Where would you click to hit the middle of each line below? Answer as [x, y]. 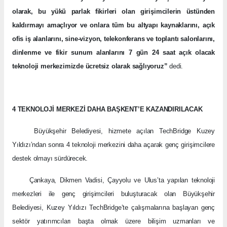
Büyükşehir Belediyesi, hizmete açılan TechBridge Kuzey [124, 131]
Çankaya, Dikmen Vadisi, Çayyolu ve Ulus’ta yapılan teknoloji [113, 180]
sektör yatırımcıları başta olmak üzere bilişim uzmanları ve [113, 221]
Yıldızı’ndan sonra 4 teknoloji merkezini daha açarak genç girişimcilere [113, 144]
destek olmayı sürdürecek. [50, 158]
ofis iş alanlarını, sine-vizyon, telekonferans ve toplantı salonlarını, [113, 39]
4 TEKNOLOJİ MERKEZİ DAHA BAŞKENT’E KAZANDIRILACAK [107, 109]
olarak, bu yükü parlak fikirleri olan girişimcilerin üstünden [113, 11]
